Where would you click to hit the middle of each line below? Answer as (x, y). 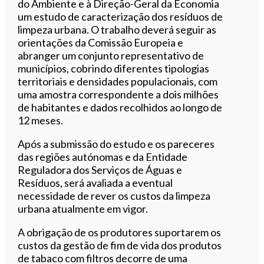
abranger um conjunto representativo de (111, 55)
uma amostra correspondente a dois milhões (118, 94)
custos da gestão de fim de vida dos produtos (120, 245)
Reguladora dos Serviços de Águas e (100, 169)
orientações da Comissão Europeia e (101, 42)
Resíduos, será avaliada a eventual (95, 182)
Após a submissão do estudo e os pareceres (116, 143)
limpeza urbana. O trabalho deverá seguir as (117, 29)
